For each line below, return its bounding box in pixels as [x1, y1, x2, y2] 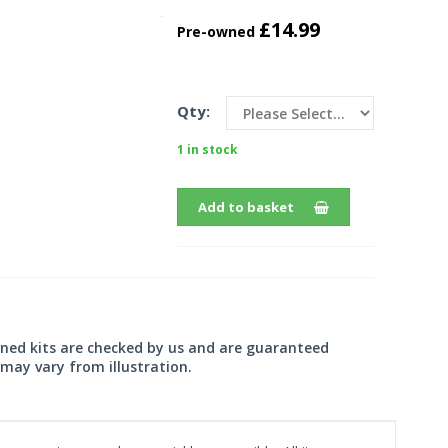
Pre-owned [176, 22, 259, 41]
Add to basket [197, 198, 294, 216]
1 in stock [176, 141, 238, 158]
